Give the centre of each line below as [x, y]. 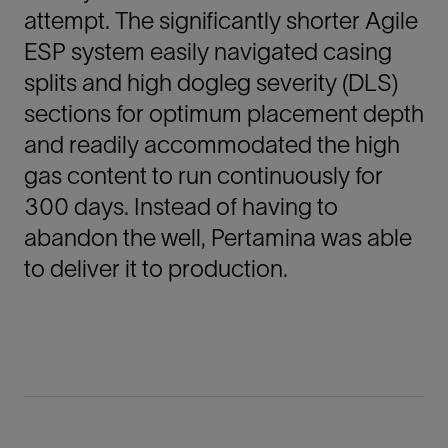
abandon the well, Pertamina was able [218, 237]
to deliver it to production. [156, 268]
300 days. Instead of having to [181, 206]
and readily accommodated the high [212, 144]
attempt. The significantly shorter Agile [221, 20]
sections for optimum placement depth [224, 113]
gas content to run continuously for [203, 175]
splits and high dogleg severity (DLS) [211, 82]
